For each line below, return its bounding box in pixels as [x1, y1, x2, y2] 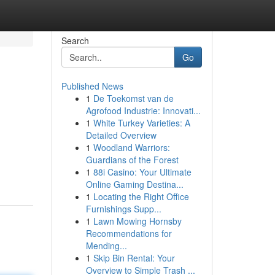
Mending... [85, 239, 127, 252]
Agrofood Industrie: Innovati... [85, 104, 201, 117]
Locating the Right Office [93, 190, 189, 203]
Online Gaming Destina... [85, 178, 184, 190]
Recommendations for [85, 227, 172, 239]
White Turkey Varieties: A [93, 117, 190, 129]
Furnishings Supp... [85, 203, 161, 215]
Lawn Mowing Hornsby [93, 215, 182, 227]
